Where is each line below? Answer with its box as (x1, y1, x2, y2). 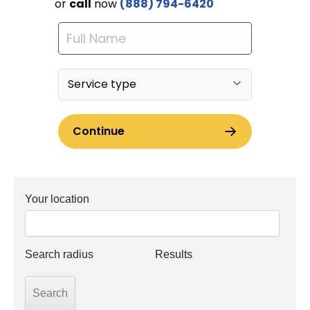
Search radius (25, 248, 94, 260)
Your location (25, 192, 90, 205)
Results (154, 248, 192, 260)
